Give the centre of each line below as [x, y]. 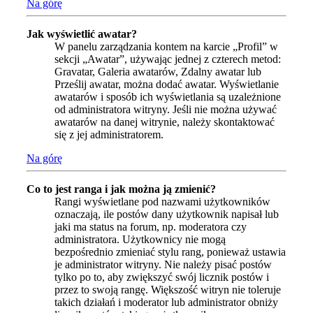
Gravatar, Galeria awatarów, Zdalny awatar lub [158, 72]
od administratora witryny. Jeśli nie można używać [166, 110]
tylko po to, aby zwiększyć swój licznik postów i [162, 277]
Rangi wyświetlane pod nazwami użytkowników [162, 202]
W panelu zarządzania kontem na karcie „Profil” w [166, 47]
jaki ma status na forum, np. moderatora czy [151, 227]
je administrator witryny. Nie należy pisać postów [163, 265]
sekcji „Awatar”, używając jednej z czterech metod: [168, 59]
